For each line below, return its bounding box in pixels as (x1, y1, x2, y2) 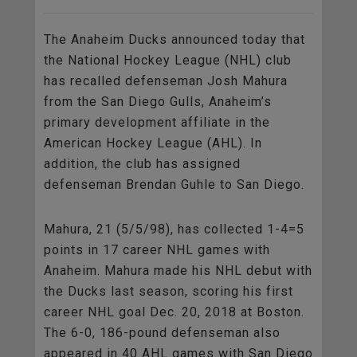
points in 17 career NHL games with (44, 242, 270, 258)
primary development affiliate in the (44, 115, 270, 131)
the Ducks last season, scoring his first (44, 284, 293, 300)
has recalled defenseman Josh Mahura (44, 73, 288, 89)
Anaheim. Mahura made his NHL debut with (44, 263, 312, 279)
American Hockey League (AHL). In (44, 135, 262, 151)
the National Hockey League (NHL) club (44, 53, 292, 69)
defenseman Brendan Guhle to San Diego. (44, 177, 304, 193)
